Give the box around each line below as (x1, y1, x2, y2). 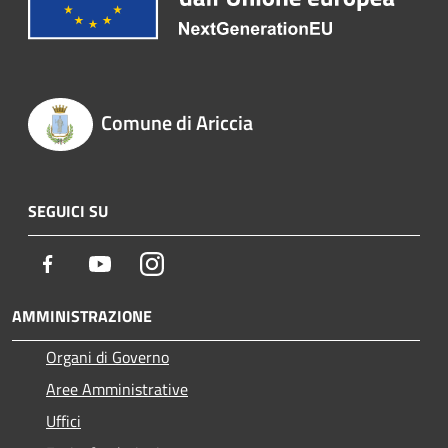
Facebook (59, 250, 121, 275)
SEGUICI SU (28, 198, 108, 223)
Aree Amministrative (46, 376, 188, 401)
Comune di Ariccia (100, 107, 253, 139)
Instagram (163, 250, 232, 275)
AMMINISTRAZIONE (12, 303, 152, 328)
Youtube (111, 250, 167, 275)
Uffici (46, 408, 81, 433)
